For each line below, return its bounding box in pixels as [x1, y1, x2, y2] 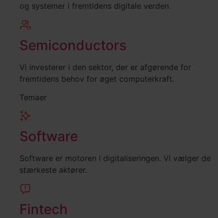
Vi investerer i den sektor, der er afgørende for [19, 62, 191, 72]
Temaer [19, 92, 47, 102]
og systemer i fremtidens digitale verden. [19, 1, 171, 11]
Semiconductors [19, 36, 127, 54]
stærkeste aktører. [19, 165, 87, 175]
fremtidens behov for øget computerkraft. [19, 73, 174, 84]
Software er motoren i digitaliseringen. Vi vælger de [19, 153, 211, 163]
